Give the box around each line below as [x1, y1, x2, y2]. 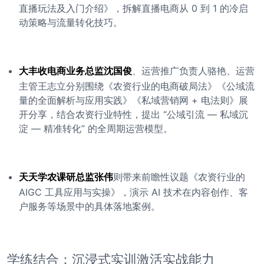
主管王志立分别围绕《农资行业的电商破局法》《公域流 [19, 80, 255, 92]
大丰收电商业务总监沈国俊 [19, 65, 132, 77]
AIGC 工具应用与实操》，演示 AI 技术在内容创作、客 [19, 186, 248, 198]
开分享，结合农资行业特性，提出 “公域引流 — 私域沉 [19, 108, 248, 120]
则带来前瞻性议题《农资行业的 [113, 171, 245, 183]
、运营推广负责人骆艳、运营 [132, 65, 255, 77]
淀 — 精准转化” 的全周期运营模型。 [19, 123, 173, 134]
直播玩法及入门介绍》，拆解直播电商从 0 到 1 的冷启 [19, 2, 248, 14]
